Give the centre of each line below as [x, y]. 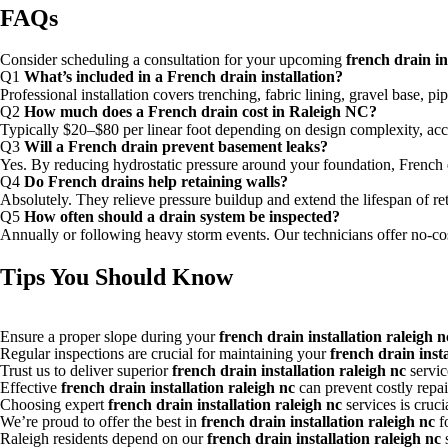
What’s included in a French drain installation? [183, 76]
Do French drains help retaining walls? [156, 181]
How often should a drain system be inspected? [182, 216]
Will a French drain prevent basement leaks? [176, 146]
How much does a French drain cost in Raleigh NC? [200, 111]
